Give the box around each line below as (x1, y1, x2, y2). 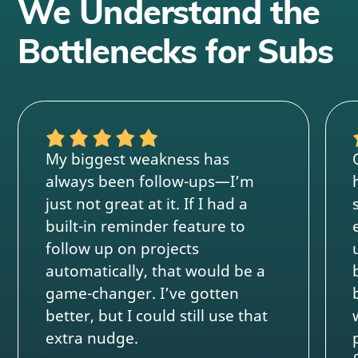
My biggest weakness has (45, 149, 229, 169)
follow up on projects (45, 238, 199, 259)
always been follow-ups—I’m (45, 171, 254, 192)
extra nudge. (45, 328, 138, 348)
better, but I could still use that (45, 305, 268, 326)
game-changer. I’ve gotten (45, 283, 239, 304)
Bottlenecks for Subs (18, 30, 333, 72)
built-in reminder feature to (45, 216, 245, 237)
